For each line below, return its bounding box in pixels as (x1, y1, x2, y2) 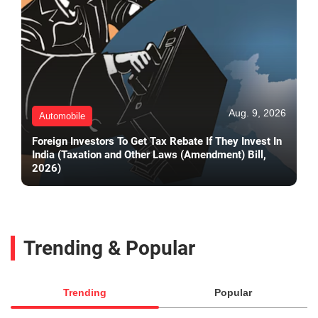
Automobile (39, 111, 85, 122)
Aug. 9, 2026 (229, 107, 286, 119)
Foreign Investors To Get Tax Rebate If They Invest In (32, 135, 282, 148)
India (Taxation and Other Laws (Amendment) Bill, (32, 148, 266, 162)
